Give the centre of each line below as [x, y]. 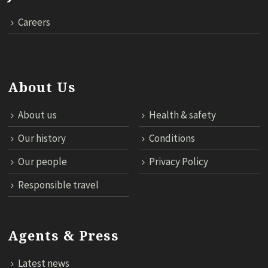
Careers [34, 22]
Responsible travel [58, 185]
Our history [42, 138]
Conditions [172, 138]
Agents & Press [63, 236]
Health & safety [183, 115]
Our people [42, 162]
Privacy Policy [179, 162]
